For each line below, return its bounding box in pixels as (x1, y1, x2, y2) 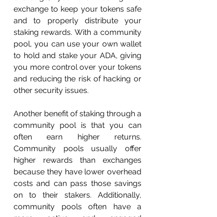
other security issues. (14, 86, 89, 95)
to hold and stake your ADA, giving (14, 51, 141, 60)
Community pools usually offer (14, 144, 141, 153)
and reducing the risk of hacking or (14, 74, 141, 83)
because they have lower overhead (14, 167, 141, 176)
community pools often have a (14, 202, 141, 211)
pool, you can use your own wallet (14, 39, 141, 48)
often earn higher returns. (14, 132, 141, 141)
